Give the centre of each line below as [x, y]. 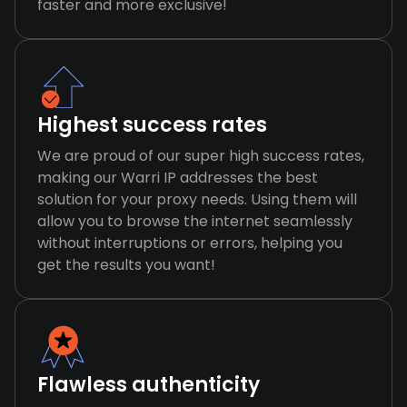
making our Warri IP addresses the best [178, 178]
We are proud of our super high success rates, [201, 156]
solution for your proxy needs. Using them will [197, 199]
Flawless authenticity [149, 385]
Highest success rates [152, 125]
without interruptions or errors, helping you [190, 243]
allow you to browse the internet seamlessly [195, 221]
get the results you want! [126, 265]
